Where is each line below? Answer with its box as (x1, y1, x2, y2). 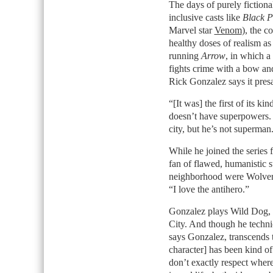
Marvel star (168, 25, 214, 35)
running (168, 51, 201, 61)
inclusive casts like (168, 12, 243, 23)
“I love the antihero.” (168, 184, 249, 194)
